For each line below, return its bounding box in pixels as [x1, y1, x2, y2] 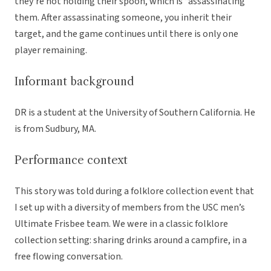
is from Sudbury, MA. [15, 122, 96, 136]
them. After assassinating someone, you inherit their [15, 11, 232, 25]
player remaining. [15, 44, 87, 57]
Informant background [15, 75, 134, 89]
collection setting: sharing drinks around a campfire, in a [15, 233, 247, 247]
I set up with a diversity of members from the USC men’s [15, 201, 245, 215]
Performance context [15, 154, 128, 168]
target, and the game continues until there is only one [15, 27, 238, 41]
